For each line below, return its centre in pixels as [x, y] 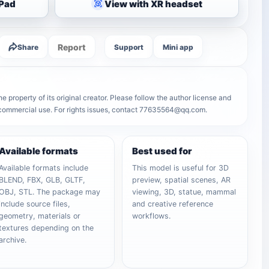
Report [72, 47]
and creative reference [173, 204]
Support [129, 47]
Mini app [178, 47]
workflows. [152, 216]
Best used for [162, 151]
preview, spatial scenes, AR [182, 180]
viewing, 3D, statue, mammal [184, 192]
